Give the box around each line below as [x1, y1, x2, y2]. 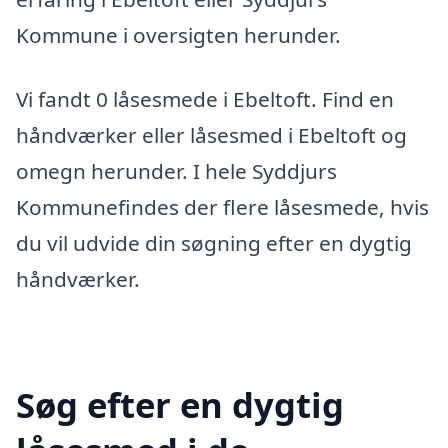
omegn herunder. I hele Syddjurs [16, 157, 337, 186]
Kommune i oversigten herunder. [16, 21, 341, 50]
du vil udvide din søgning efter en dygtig [16, 229, 412, 258]
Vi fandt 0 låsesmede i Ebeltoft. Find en [16, 85, 394, 114]
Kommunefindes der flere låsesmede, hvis [16, 193, 429, 222]
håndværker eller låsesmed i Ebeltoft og [16, 121, 407, 150]
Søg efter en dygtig [16, 380, 344, 428]
